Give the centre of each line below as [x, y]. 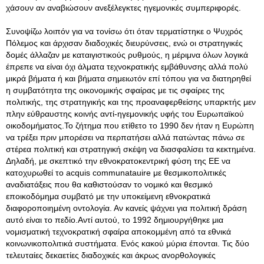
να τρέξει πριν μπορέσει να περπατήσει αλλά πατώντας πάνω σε [125, 137]
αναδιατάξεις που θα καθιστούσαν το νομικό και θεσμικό [109, 184]
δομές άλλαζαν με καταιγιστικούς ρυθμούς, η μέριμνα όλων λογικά [127, 55]
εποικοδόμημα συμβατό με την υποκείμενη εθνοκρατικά [108, 196]
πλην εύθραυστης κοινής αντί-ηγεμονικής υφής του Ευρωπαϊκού [125, 114]
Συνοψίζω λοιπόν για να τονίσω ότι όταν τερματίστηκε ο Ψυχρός [124, 31]
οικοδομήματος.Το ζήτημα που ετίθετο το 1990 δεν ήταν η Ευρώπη [130, 126]
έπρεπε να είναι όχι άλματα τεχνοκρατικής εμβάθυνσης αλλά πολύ [127, 67]
